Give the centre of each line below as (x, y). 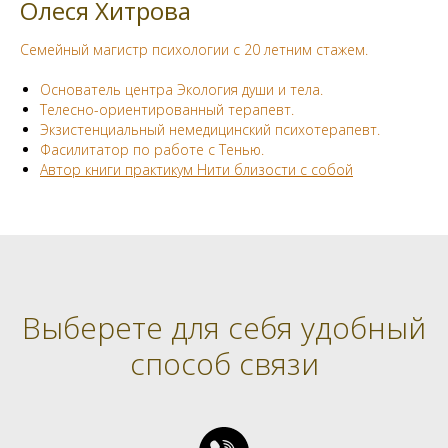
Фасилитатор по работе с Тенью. (152, 149)
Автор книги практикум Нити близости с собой (196, 169)
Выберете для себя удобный (224, 327)
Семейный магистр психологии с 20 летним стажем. (194, 49)
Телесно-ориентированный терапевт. (167, 109)
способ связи (224, 363)
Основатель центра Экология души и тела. (181, 89)
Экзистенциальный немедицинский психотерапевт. (210, 129)
